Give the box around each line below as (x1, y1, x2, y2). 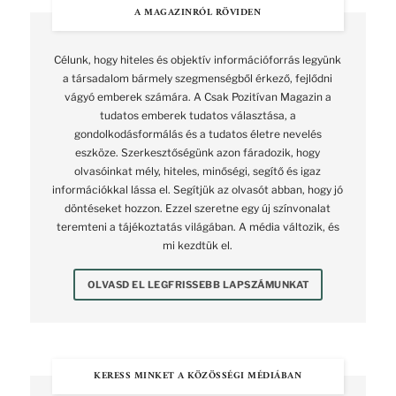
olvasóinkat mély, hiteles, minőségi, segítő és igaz (74, 164, 322, 179)
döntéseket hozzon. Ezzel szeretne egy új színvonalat (65, 202, 331, 216)
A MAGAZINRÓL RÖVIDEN (134, 4, 262, 22)
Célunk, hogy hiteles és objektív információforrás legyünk (54, 53, 342, 67)
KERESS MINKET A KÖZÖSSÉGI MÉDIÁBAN (94, 368, 302, 385)
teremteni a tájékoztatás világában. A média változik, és (56, 220, 339, 234)
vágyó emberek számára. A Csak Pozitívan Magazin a (64, 90, 331, 104)
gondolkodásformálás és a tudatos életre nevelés (73, 127, 322, 141)
